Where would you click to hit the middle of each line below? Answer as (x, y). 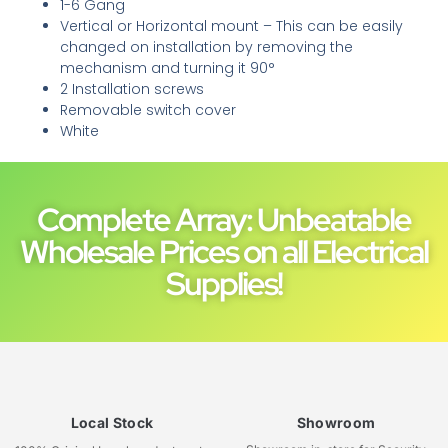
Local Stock (112, 422)
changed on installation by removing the (206, 46)
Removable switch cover (148, 109)
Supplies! (224, 283)
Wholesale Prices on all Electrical (224, 251)
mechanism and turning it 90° (167, 67)
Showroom (336, 422)
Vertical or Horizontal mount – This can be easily (231, 25)
